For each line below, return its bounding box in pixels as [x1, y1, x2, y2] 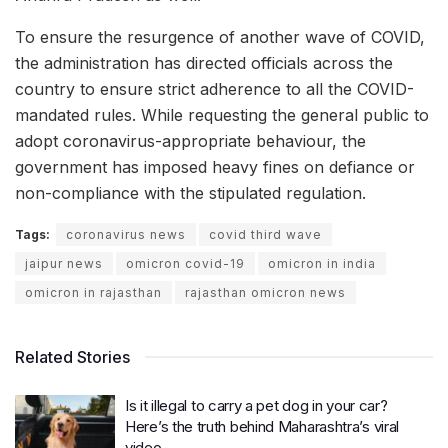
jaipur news [25, 255, 103, 271]
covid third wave [209, 226, 322, 242]
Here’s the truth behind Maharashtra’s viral [125, 416, 400, 436]
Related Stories [15, 346, 130, 367]
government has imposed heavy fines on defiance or [15, 156, 415, 177]
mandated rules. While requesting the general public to [15, 104, 429, 125]
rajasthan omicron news [185, 284, 346, 300]
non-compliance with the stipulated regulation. [15, 182, 366, 203]
